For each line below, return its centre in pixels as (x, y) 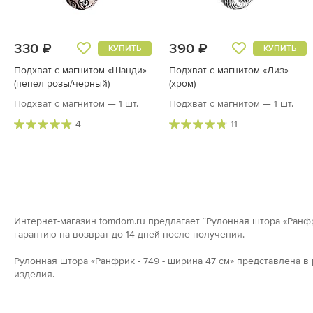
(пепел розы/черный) (62, 83)
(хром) (182, 83)
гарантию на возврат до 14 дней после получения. (129, 234)
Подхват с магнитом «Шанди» (80, 70)
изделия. (34, 274)
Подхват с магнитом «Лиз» (229, 70)
